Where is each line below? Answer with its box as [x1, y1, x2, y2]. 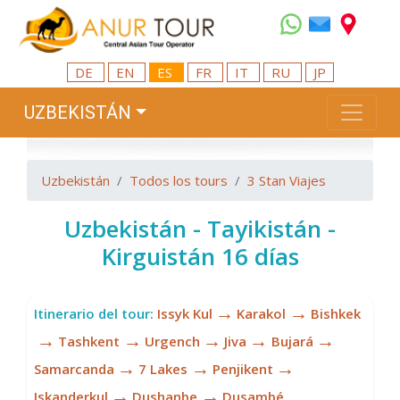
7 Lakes [138, 359, 188, 378]
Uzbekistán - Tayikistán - [64, 212, 336, 246]
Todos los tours [129, 171, 228, 190]
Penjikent [212, 359, 273, 378]
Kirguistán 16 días [101, 240, 299, 273]
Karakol [237, 304, 287, 322]
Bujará [271, 331, 313, 350]
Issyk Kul [157, 304, 212, 322]
